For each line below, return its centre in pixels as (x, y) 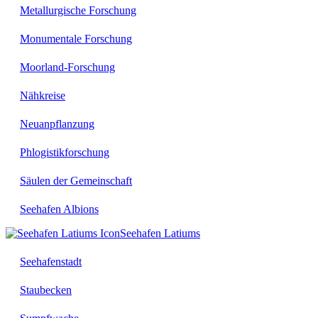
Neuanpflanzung (57, 124)
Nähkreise (43, 96)
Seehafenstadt (51, 262)
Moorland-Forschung (67, 67)
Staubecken (46, 290)
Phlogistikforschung (65, 153)
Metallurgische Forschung (78, 11)
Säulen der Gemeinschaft (76, 181)
